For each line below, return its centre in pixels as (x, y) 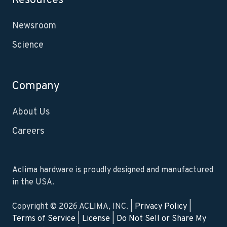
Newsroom (34, 26)
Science (28, 46)
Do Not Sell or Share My (161, 219)
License (96, 219)
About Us (31, 112)
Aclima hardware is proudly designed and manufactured (113, 171)
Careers (28, 132)
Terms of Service (44, 219)
